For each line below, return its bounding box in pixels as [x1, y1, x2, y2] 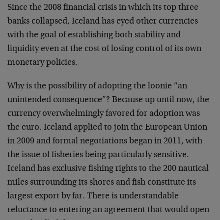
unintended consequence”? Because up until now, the [7, 96, 209, 105]
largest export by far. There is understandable [7, 192, 179, 201]
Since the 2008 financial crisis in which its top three [7, 3, 198, 12]
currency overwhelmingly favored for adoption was [7, 110, 200, 118]
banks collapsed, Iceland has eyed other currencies [7, 17, 198, 26]
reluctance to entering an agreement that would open [7, 206, 209, 215]
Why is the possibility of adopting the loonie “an [7, 82, 187, 91]
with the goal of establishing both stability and [7, 31, 181, 40]
